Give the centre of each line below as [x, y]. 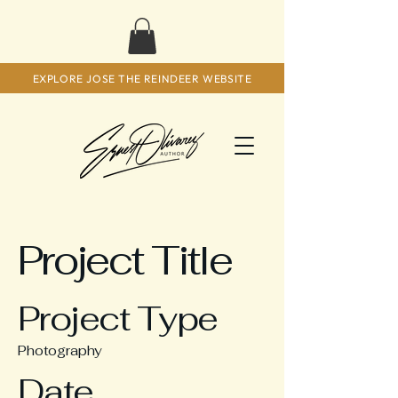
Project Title [124, 260]
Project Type [118, 318]
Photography [60, 350]
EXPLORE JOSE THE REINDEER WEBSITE [142, 78]
